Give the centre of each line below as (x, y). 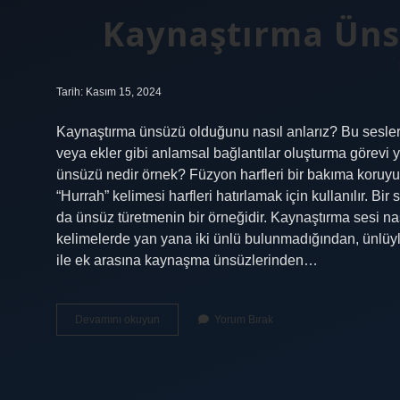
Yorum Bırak (244, 320)
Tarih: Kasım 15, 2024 (109, 92)
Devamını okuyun (117, 320)
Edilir (171, 383)
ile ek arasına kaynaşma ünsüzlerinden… (187, 260)
